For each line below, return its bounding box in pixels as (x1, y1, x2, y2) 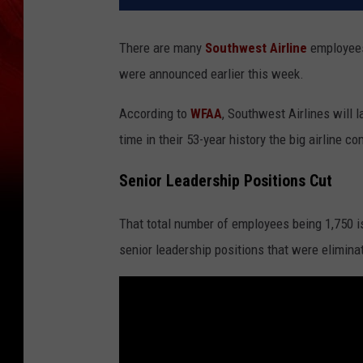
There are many (119, 40, 205, 57)
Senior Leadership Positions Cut (119, 171, 332, 190)
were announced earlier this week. (119, 66, 307, 83)
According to (119, 105, 190, 122)
